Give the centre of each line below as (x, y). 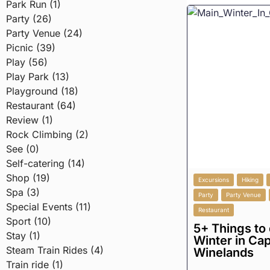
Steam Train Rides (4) (55, 250)
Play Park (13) (38, 76)
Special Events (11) (49, 206)
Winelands (224, 253)
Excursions (214, 180)
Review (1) (30, 120)
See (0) (23, 149)
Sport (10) (29, 221)
